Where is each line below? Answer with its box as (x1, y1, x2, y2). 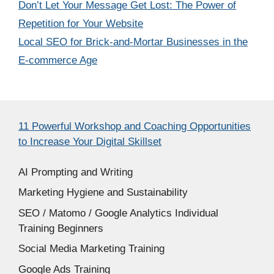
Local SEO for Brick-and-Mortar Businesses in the (18, 35, 248, 48)
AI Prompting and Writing (18, 166, 133, 178)
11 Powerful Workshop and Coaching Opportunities (18, 120, 251, 132)
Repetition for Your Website (18, 17, 143, 29)
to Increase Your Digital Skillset (18, 135, 161, 147)
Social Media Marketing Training (18, 243, 165, 255)
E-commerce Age (18, 54, 97, 66)
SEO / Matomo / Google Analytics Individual (18, 207, 218, 219)
